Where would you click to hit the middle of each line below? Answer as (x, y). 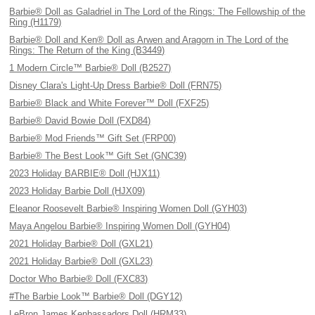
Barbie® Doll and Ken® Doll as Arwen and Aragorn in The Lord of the (149, 40)
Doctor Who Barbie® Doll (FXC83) (79, 279)
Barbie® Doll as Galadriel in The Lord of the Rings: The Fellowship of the (157, 12)
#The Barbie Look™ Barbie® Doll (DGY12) (96, 296)
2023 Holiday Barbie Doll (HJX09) (77, 191)
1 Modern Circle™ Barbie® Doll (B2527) (90, 68)
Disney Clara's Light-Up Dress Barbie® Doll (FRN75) (116, 85)
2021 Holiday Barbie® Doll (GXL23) (81, 261)
